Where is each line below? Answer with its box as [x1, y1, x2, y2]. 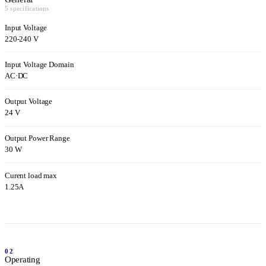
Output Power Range [5, 134, 70, 143]
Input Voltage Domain [5, 61, 74, 69]
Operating [5, 255, 40, 265]
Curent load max [5, 171, 58, 180]
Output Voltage [5, 97, 53, 106]
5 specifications [5, 4, 49, 12]
